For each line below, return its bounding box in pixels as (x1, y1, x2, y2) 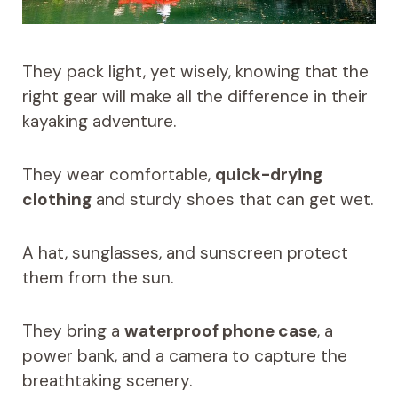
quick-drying (214, 163, 322, 186)
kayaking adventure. (21, 109, 176, 132)
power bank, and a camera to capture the (21, 344, 347, 367)
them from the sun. (21, 266, 173, 289)
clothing (21, 187, 92, 211)
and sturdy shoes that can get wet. (91, 187, 373, 211)
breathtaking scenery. (21, 369, 192, 392)
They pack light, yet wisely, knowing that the (21, 60, 369, 83)
